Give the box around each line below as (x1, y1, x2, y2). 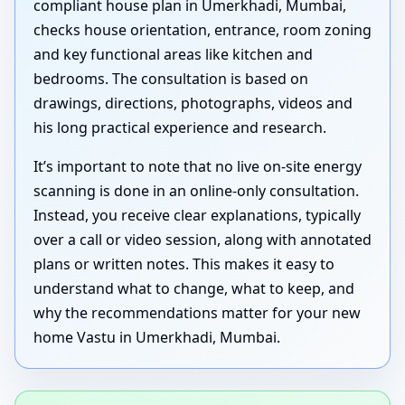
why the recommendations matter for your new (33, 303, 361, 324)
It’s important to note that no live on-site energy (33, 156, 362, 177)
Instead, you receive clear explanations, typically (33, 205, 361, 226)
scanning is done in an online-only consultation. (33, 181, 359, 202)
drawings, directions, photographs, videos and (33, 93, 353, 114)
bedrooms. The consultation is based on (33, 69, 308, 89)
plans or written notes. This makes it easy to (33, 254, 334, 275)
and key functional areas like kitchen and (33, 44, 313, 65)
